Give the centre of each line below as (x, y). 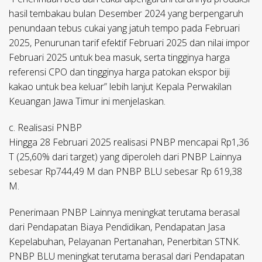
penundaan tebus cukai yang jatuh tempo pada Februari (124, 28)
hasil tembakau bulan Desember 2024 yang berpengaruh (126, 14)
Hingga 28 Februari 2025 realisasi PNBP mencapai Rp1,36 (129, 142)
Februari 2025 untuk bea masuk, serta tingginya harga (119, 58)
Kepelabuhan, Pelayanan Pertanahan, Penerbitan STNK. (125, 242)
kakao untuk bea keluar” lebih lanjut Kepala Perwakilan (120, 87)
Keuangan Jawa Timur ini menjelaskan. (87, 101)
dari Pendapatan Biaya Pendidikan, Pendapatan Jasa (117, 227)
